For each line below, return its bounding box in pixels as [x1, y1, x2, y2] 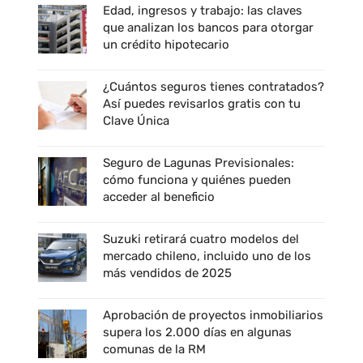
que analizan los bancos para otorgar [102, 19, 314, 35]
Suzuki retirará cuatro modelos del [102, 231, 299, 246]
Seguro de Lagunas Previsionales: [102, 155, 294, 170]
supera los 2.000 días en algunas [102, 324, 292, 340]
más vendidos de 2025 [102, 265, 232, 280]
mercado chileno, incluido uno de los [102, 248, 311, 263]
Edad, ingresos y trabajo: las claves [102, 2, 302, 18]
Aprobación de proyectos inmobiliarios [102, 307, 323, 322]
